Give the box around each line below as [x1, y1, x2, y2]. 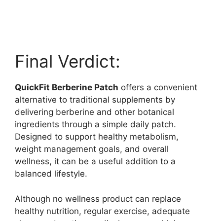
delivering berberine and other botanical [15, 107, 174, 117]
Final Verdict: [15, 51, 120, 72]
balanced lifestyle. [15, 169, 87, 179]
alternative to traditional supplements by [15, 95, 175, 105]
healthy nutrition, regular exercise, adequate [15, 206, 190, 216]
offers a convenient [118, 82, 197, 93]
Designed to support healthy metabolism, [15, 132, 179, 142]
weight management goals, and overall [15, 144, 169, 154]
